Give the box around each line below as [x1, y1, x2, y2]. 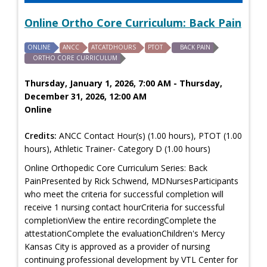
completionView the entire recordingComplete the [24, 214, 216, 226]
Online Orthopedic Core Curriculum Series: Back [24, 162, 207, 173]
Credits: [24, 129, 57, 141]
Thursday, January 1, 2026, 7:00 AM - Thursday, [24, 77, 222, 89]
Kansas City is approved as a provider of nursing [24, 240, 210, 252]
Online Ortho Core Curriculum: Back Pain [24, 15, 241, 30]
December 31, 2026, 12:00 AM [24, 90, 147, 102]
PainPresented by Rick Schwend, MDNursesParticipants [24, 175, 238, 187]
